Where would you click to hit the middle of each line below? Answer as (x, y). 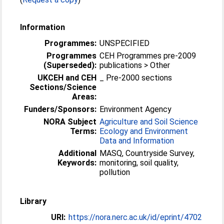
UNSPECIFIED (125, 43)
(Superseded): (70, 65)
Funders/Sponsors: (60, 109)
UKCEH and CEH (67, 77)
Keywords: (77, 162)
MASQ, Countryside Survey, (147, 153)
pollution (115, 172)
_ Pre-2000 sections (139, 77)
